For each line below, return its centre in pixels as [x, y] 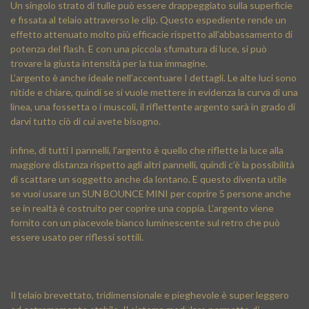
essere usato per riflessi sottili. [77, 237]
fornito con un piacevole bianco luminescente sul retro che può [145, 222]
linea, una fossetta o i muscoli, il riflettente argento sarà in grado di [153, 107]
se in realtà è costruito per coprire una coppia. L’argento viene [142, 208]
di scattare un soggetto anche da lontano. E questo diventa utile [149, 179]
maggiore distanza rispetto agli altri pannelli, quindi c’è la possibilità [152, 165]
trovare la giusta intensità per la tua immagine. [109, 63]
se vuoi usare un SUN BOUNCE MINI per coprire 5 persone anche [151, 193]
